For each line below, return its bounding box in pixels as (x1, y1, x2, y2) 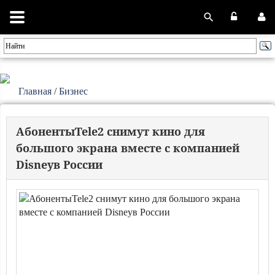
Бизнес (59, 86, 88, 96)
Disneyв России (16, 157, 103, 172)
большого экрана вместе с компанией (16, 141, 239, 155)
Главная (18, 86, 52, 96)
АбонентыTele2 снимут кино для (16, 124, 205, 139)
